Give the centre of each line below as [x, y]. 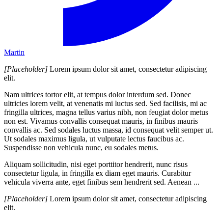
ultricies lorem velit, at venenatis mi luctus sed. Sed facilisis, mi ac [105, 103]
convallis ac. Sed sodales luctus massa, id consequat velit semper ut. [109, 130]
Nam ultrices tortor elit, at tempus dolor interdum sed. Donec [97, 94]
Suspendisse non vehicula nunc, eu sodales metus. [81, 147]
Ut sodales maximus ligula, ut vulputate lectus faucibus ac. [94, 138]
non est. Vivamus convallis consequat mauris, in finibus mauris [101, 121]
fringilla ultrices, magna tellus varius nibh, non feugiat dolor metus [106, 112]
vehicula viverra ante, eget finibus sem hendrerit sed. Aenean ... [102, 182]
